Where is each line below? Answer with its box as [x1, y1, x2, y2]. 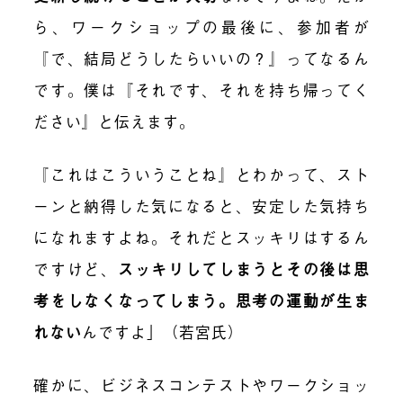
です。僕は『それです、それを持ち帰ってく [33, 77, 370, 101]
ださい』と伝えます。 [33, 109, 196, 132]
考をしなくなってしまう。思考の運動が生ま [33, 288, 370, 311]
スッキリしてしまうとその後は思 [117, 256, 370, 280]
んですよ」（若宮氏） [82, 319, 245, 343]
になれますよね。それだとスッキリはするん [33, 225, 370, 248]
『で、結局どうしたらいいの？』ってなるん [33, 46, 370, 69]
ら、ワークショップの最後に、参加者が [33, 14, 370, 38]
